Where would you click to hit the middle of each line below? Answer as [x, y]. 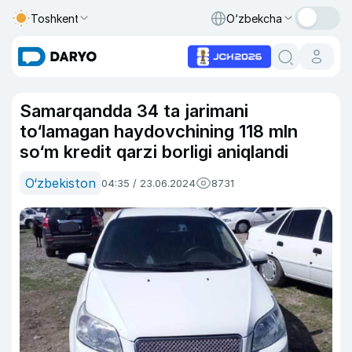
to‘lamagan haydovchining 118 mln [159, 131]
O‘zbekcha [254, 18]
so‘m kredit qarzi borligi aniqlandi [156, 152]
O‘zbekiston [60, 183]
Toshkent [55, 18]
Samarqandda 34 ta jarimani [134, 111]
